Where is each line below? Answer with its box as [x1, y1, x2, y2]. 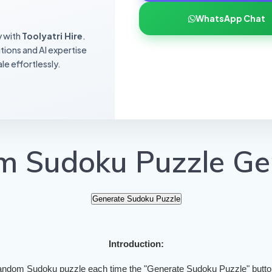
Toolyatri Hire [21, 30, 83, 41]
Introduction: [108, 238, 164, 249]
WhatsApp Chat [195, 13, 265, 24]
